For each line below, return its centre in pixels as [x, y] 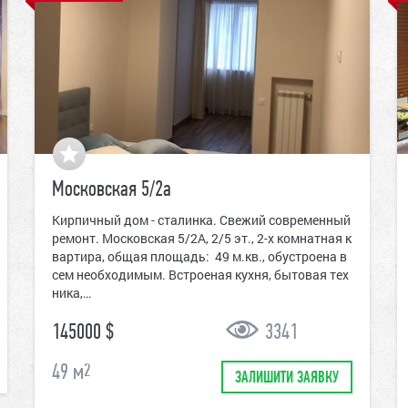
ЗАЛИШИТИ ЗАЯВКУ [287, 379]
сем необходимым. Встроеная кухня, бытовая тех [200, 275]
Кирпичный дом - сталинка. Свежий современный [201, 220]
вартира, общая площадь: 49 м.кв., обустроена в [199, 257]
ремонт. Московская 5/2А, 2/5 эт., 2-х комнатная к [201, 239]
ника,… [71, 293]
